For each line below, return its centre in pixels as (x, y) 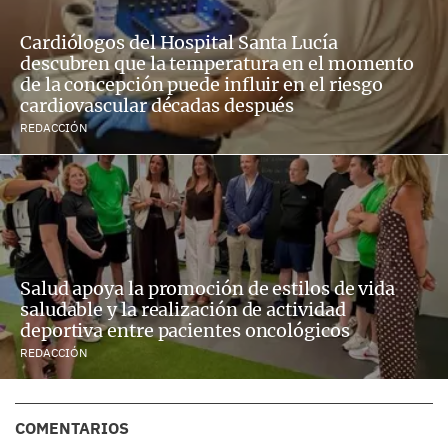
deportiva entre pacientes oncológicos (185, 331)
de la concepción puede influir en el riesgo (202, 85)
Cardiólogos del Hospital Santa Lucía (179, 43)
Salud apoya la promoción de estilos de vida (208, 289)
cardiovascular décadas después (157, 106)
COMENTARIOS (72, 428)
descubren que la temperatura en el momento (217, 64)
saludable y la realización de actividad (183, 310)
